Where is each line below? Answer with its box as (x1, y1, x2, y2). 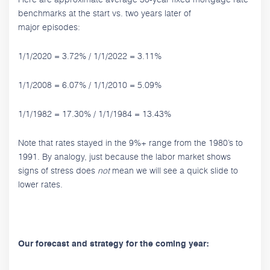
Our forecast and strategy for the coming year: (18, 239, 209, 248)
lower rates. (18, 177, 63, 190)
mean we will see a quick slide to (110, 163, 238, 177)
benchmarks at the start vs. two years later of (18, 6, 191, 19)
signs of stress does (18, 163, 98, 177)
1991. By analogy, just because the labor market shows (18, 149, 231, 163)
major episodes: (18, 20, 80, 33)
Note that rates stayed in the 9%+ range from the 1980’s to (18, 136, 243, 149)
